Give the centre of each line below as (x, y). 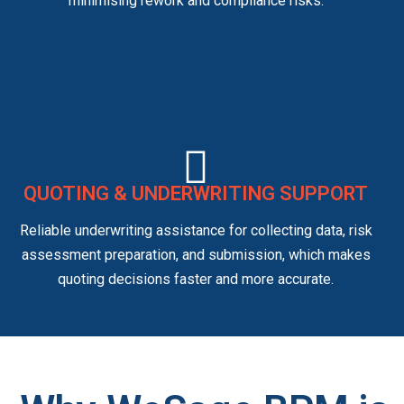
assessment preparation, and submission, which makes (196, 255)
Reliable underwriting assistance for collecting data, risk (196, 231)
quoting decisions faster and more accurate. (196, 280)
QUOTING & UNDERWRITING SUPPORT (196, 194)
